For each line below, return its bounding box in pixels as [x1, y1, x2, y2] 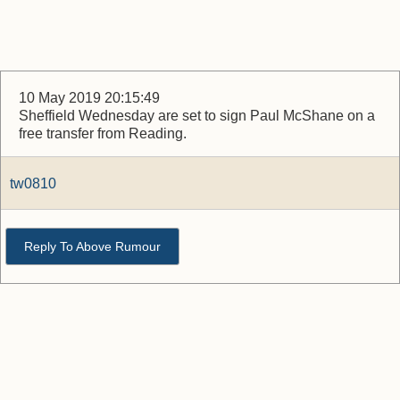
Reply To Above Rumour [24, 239, 161, 254]
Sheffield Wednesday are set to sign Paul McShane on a [19, 108, 375, 123]
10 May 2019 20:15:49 [19, 90, 160, 105]
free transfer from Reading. [19, 126, 187, 141]
